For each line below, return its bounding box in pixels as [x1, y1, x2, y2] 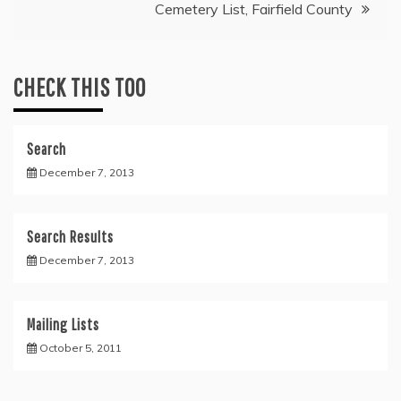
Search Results [27, 227, 114, 246]
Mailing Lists [27, 315, 99, 334]
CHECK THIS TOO [13, 73, 146, 102]
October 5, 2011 [39, 341, 122, 354]
